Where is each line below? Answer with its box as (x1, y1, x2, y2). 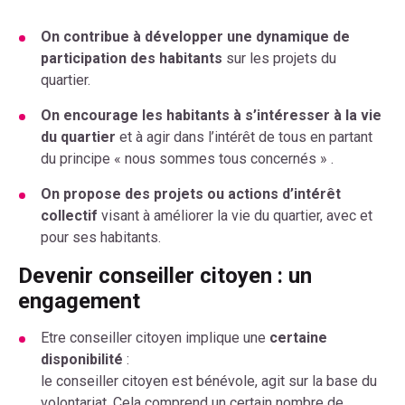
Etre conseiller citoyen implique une (41, 328, 269, 346)
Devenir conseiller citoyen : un (18, 262, 312, 288)
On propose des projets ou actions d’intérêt (41, 184, 341, 202)
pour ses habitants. (41, 228, 161, 246)
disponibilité (41, 350, 123, 368)
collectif (41, 206, 98, 224)
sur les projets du (222, 49, 336, 67)
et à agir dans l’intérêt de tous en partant (116, 127, 372, 146)
